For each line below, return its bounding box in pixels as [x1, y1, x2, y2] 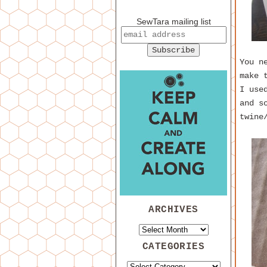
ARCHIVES [148, 204, 198, 216]
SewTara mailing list [136, 17, 211, 27]
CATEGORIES [142, 241, 205, 253]
